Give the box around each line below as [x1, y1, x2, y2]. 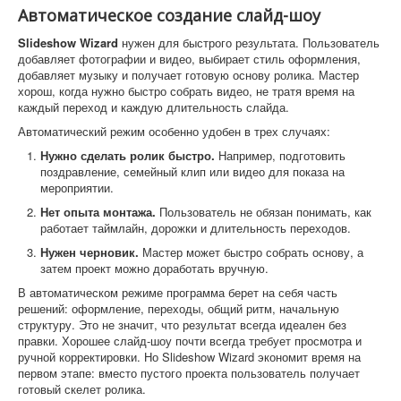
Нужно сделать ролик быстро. [40, 146, 215, 164]
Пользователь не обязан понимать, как [156, 202, 371, 220]
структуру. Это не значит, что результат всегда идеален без [18, 315, 346, 333]
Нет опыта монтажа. [40, 202, 156, 220]
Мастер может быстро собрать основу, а [139, 243, 363, 260]
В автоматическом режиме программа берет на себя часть [18, 283, 337, 301]
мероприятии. [40, 178, 114, 196]
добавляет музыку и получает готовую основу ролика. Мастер [18, 65, 359, 83]
